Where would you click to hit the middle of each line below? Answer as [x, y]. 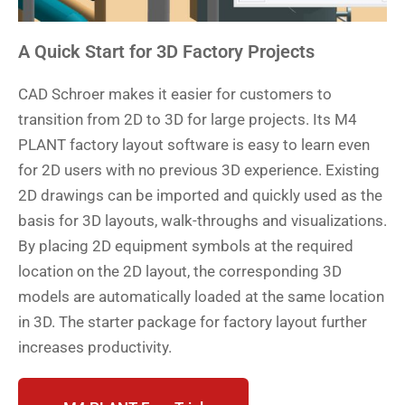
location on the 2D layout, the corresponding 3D [180, 272]
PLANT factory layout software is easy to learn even [194, 145]
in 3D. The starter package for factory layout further [193, 322]
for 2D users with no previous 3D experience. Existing [199, 170]
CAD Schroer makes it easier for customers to [175, 94]
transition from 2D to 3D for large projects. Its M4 [188, 120]
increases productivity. [95, 348]
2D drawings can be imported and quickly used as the [200, 196]
